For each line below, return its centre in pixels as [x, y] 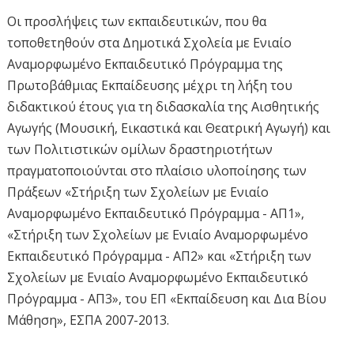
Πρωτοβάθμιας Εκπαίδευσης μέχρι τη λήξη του [149, 86]
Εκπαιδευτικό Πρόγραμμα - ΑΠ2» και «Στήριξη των [159, 256]
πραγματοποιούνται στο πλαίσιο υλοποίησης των [156, 171]
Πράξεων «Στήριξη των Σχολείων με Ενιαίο [137, 192]
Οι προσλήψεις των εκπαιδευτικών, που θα [136, 22]
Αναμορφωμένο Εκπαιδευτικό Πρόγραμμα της [145, 64]
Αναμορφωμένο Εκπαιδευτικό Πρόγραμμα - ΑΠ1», [155, 214]
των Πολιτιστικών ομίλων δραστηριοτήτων [139, 150]
